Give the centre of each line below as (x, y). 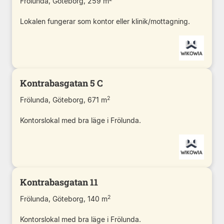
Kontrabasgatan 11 (59, 182)
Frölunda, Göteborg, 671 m (63, 99)
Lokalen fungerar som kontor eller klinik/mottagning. (105, 21)
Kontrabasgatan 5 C (61, 83)
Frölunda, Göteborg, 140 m (64, 198)
